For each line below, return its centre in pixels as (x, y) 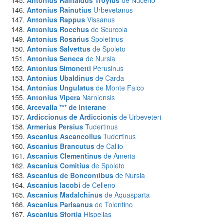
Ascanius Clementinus (64, 156)
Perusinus (108, 68)
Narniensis (99, 97)
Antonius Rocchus (58, 29)
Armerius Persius (55, 127)
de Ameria (119, 156)
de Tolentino (114, 204)
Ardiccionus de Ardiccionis (72, 117)
